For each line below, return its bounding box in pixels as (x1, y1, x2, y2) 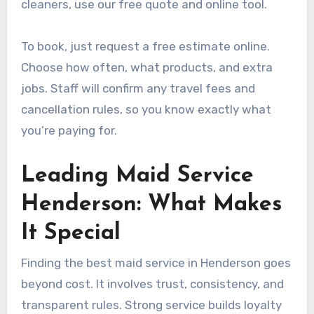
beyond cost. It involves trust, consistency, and (20, 277, 284, 292)
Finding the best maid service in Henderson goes (20, 256, 291, 271)
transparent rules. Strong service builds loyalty (20, 298, 282, 313)
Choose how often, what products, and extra (20, 60, 273, 74)
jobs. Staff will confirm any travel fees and (20, 81, 255, 95)
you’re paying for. (20, 123, 117, 137)
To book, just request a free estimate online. (20, 39, 270, 53)
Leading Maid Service (20, 164, 254, 187)
